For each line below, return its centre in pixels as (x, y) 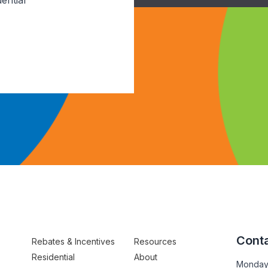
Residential (54, 257)
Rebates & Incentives (74, 242)
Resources (155, 242)
